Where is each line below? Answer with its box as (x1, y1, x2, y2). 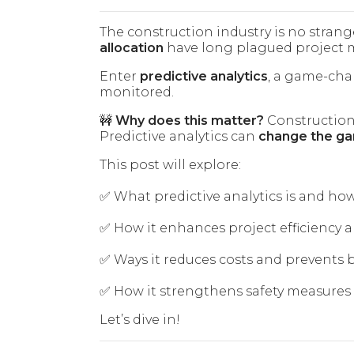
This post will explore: (100, 157, 241, 173)
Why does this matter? (115, 113, 264, 129)
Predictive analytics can (100, 129, 258, 145)
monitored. (100, 85, 174, 100)
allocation (100, 40, 164, 56)
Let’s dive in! (100, 312, 180, 328)
